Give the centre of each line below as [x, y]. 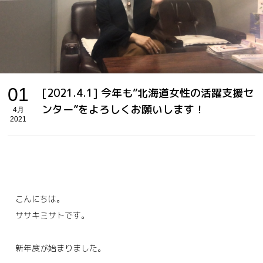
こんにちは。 [40, 199]
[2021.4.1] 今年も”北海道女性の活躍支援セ [148, 93]
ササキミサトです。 [53, 215]
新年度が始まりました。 [61, 248]
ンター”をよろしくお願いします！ [124, 110]
